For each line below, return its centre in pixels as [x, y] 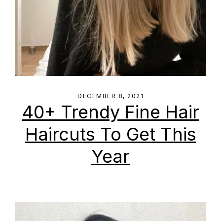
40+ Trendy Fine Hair [110, 112]
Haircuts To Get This [110, 134]
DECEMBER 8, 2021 [110, 96]
